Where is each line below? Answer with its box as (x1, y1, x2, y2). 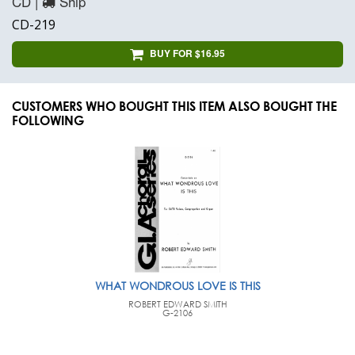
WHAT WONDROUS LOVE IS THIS (94, 277, 261, 293)
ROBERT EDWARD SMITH (128, 297, 227, 311)
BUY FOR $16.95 (150, 46, 225, 61)
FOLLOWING (12, 112, 84, 128)
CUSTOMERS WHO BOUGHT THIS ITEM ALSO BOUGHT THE (12, 97, 337, 113)
